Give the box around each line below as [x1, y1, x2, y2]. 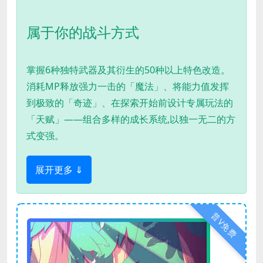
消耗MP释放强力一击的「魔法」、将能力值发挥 [26, 79, 229, 93]
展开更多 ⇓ [35, 163, 83, 176]
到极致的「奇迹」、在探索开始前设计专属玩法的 [26, 96, 233, 109]
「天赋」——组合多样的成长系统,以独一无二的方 [26, 112, 235, 126]
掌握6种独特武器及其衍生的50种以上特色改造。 [26, 63, 230, 76]
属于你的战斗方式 [26, 22, 139, 42]
